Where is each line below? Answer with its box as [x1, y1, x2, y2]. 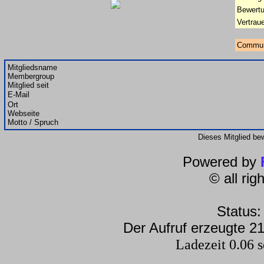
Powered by [183, 154, 260, 170]
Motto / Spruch [8, 118, 58, 127]
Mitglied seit [8, 81, 49, 90]
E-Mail [8, 90, 29, 99]
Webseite [8, 109, 39, 118]
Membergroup [8, 72, 54, 81]
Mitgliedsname [8, 63, 57, 72]
